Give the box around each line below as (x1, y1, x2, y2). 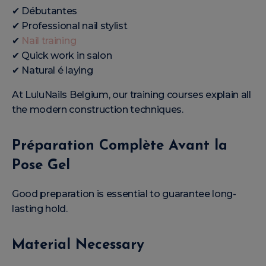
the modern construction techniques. (12, 103, 183, 115)
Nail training (21, 34, 77, 46)
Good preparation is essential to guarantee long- (12, 188, 236, 199)
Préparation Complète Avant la (12, 138, 227, 153)
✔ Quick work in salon (12, 49, 112, 61)
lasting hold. (12, 202, 68, 214)
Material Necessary (12, 237, 144, 252)
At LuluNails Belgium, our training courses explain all (12, 88, 251, 100)
